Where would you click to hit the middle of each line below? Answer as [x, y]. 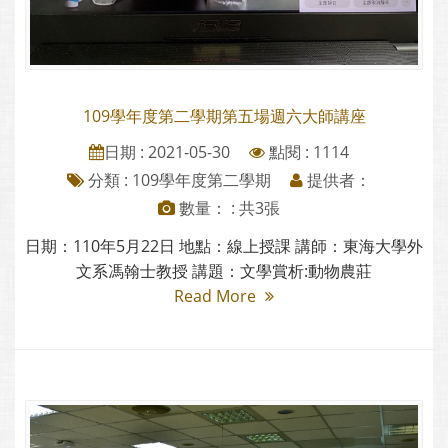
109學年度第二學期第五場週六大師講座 [224, 116]
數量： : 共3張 [227, 208]
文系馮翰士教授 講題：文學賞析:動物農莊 [224, 271]
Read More [217, 296]
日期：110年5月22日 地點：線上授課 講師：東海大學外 [224, 246]
